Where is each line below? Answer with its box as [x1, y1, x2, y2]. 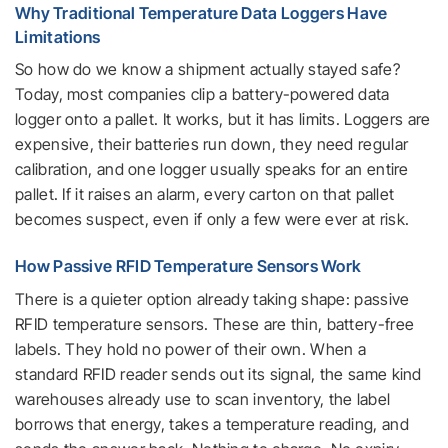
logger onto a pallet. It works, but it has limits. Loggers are [15, 109, 431, 130]
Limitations [15, 26, 101, 47]
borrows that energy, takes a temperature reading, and [15, 413, 409, 434]
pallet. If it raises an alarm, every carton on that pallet [15, 184, 395, 205]
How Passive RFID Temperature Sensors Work [15, 256, 362, 277]
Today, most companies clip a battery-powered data [15, 84, 390, 105]
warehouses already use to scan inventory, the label [15, 388, 391, 409]
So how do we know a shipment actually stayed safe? [15, 59, 400, 80]
